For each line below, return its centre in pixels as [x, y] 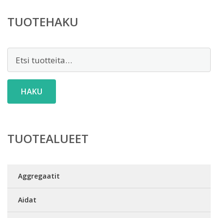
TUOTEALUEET [48, 138]
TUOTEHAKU [43, 22]
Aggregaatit [39, 176]
